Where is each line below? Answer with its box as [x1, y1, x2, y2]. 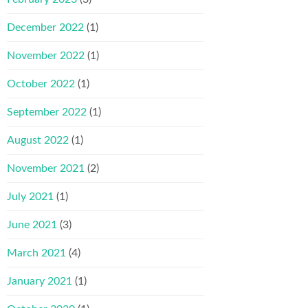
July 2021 [7, 190, 54, 202]
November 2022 [7, 49, 85, 61]
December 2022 [7, 21, 84, 33]
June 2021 [7, 219, 57, 230]
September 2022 [7, 106, 87, 118]
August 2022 [7, 134, 69, 146]
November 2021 [7, 162, 85, 174]
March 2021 [7, 247, 66, 258]
